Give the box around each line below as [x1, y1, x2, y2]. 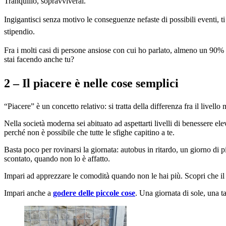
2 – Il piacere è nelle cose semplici [4, 76, 179, 90]
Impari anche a [4, 189, 53, 198]
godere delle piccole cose [53, 189, 135, 198]
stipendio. [4, 27, 35, 36]
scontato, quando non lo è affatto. [4, 154, 110, 163]
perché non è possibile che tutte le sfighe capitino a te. [4, 128, 175, 137]
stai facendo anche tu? [4, 54, 74, 64]
